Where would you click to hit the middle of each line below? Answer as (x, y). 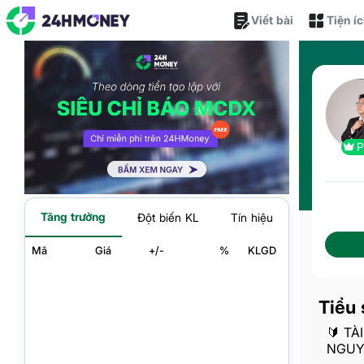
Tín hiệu (251, 218)
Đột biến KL (168, 218)
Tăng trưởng (74, 217)
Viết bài (272, 20)
